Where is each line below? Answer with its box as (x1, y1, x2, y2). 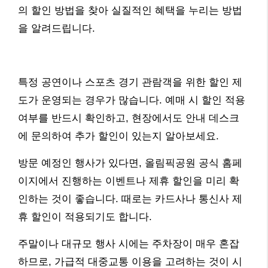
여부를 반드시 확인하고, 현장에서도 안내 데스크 (18, 112, 239, 124)
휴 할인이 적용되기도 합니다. (18, 211, 152, 223)
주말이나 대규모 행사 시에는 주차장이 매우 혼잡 (18, 238, 239, 250)
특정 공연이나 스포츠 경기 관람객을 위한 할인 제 (18, 77, 242, 89)
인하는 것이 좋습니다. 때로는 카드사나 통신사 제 (18, 193, 242, 205)
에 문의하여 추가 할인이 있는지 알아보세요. (18, 130, 219, 142)
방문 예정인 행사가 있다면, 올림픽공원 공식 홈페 (18, 157, 242, 169)
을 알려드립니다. (18, 23, 95, 35)
